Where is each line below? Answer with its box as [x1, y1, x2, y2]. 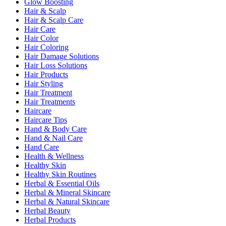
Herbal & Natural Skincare [24, 197, 109, 206]
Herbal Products [24, 215, 76, 224]
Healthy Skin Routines [24, 169, 96, 179]
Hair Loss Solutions [24, 61, 87, 70]
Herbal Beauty [24, 206, 71, 215]
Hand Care [24, 142, 59, 151]
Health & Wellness [24, 151, 84, 160]
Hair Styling [24, 79, 63, 88]
